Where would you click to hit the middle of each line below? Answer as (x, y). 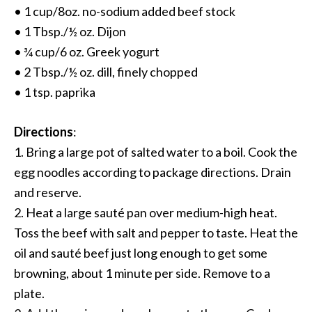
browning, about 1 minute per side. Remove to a (142, 273)
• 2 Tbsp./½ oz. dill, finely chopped (106, 72)
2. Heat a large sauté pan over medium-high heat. (146, 212)
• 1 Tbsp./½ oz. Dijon (70, 31)
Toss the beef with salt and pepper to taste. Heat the (156, 233)
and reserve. (48, 192)
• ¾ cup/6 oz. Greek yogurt (87, 52)
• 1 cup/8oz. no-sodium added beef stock (125, 11)
